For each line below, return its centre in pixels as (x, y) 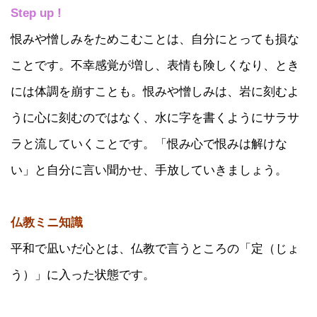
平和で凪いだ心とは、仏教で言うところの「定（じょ (155, 249)
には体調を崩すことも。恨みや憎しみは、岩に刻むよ (155, 92)
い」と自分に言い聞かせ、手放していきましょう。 (149, 170)
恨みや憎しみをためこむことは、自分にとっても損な (155, 39)
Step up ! (36, 13)
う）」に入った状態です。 (83, 275)
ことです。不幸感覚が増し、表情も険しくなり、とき (155, 65)
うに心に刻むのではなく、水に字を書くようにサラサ (155, 118)
